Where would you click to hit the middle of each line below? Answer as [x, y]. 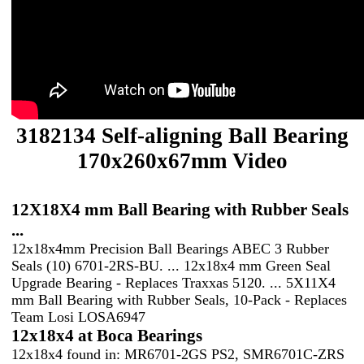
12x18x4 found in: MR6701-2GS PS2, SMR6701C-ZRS [178, 354]
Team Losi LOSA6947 [78, 316]
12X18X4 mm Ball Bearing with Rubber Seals [180, 209]
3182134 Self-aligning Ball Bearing [182, 135]
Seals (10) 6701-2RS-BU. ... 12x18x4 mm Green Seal [171, 265]
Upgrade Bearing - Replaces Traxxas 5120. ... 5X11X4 [173, 282]
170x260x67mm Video [182, 160]
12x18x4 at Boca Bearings [107, 335]
